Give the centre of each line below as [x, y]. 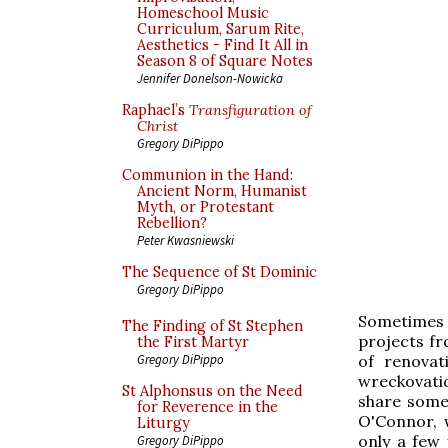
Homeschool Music [203, 13]
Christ [157, 126]
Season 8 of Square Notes [225, 61]
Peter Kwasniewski [185, 240]
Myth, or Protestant [205, 207]
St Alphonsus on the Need [212, 391]
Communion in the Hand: [207, 175]
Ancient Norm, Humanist [222, 191]
